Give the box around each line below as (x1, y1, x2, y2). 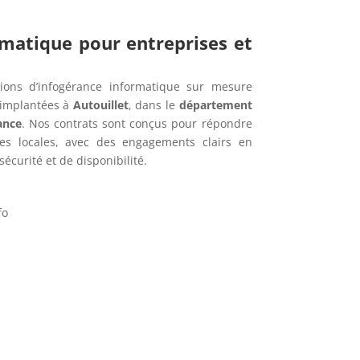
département (178, 97, 252, 113)
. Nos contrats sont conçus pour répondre (21, 116, 252, 132)
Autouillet (72, 97, 129, 113)
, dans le (128, 97, 179, 113)
